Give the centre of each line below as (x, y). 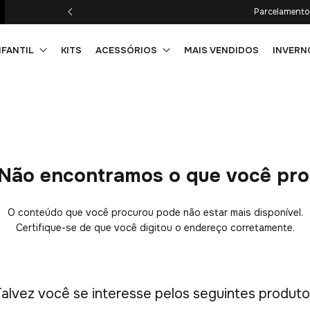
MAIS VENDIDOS (222, 50)
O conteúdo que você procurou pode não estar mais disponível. (155, 212)
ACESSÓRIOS (127, 50)
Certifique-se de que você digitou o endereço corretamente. (155, 227)
